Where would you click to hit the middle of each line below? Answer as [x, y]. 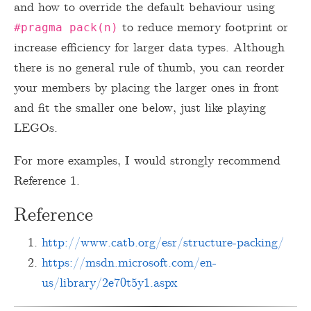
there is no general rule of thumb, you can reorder [149, 68]
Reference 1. [47, 181]
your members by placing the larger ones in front [146, 88]
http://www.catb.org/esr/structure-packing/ [163, 243]
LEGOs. [36, 128]
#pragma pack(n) [66, 27]
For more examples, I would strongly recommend [147, 161]
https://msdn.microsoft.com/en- [129, 263]
